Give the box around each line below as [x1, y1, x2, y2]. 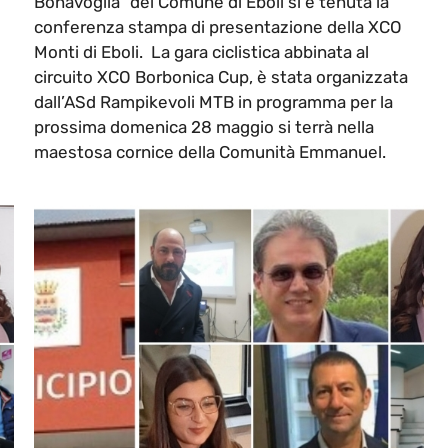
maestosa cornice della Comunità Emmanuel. [34, 142, 390, 163]
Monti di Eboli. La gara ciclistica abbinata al [34, 42, 369, 63]
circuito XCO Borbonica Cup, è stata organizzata [34, 67, 408, 88]
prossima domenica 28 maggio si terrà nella [34, 117, 374, 138]
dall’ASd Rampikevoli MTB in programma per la [34, 92, 393, 113]
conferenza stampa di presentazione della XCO [34, 17, 402, 38]
